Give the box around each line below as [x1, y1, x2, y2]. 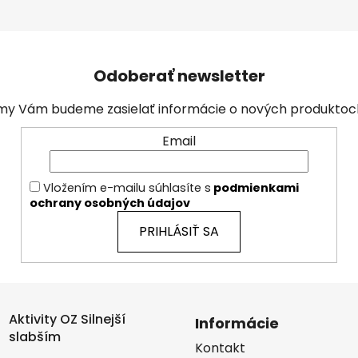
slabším [8, 327, 61, 346]
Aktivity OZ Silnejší [8, 309, 125, 328]
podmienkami [211, 179, 299, 196]
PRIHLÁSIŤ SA [139, 221, 219, 241]
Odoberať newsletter [93, 65, 265, 88]
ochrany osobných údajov [30, 194, 190, 211]
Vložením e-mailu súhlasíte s [43, 179, 211, 196]
